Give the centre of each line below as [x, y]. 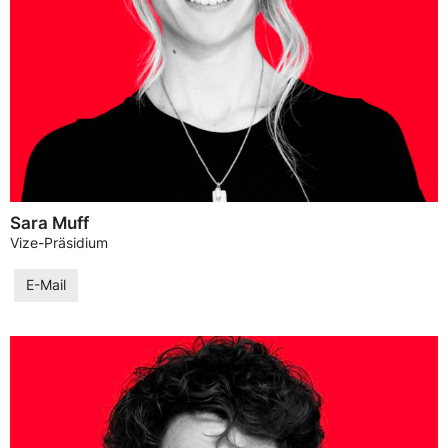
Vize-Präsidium [59, 242]
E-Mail [46, 284]
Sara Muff [49, 222]
